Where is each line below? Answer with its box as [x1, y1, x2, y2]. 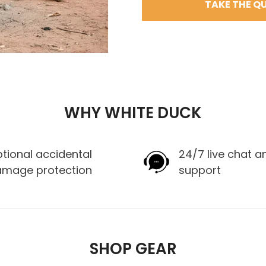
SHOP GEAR [89, 237, 177, 259]
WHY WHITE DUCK [64, 102, 202, 123]
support [178, 162, 221, 178]
